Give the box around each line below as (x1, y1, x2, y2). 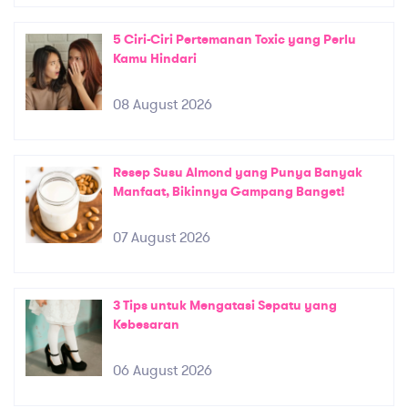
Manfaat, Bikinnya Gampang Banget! (113, 182, 345, 200)
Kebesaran (113, 315, 179, 333)
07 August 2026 (113, 227, 210, 248)
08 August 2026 (113, 94, 212, 115)
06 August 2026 (113, 360, 212, 381)
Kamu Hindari (113, 49, 197, 67)
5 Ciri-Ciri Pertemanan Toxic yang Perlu (113, 30, 356, 48)
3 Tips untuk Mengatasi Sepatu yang (113, 296, 337, 314)
